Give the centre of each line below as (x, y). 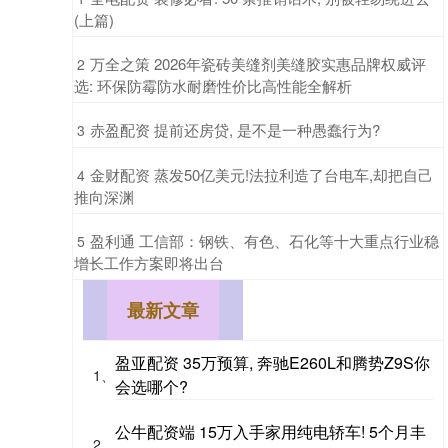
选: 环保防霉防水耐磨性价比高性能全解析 (213, 85)
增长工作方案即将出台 (149, 262)
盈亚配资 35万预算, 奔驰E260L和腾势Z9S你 (272, 362)
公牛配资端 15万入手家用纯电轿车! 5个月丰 (270, 431)
